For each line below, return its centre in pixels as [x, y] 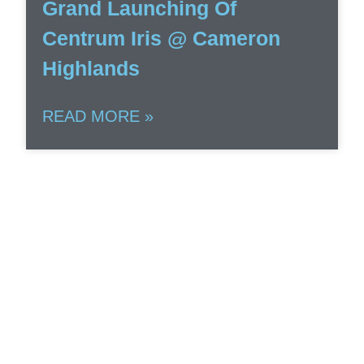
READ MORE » [98, 117]
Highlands [91, 69]
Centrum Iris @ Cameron [162, 39]
